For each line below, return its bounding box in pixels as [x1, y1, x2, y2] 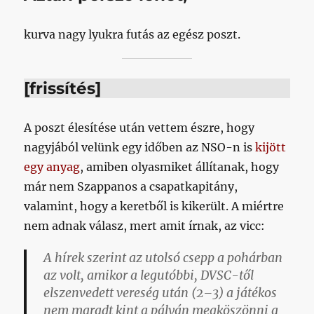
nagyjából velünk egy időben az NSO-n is [24, 140, 256, 155]
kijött [255, 140, 287, 155]
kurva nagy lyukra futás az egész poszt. [24, 27, 241, 42]
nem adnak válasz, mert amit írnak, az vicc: [24, 219, 266, 233]
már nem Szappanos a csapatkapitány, [24, 179, 238, 194]
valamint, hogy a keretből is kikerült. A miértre [24, 199, 285, 214]
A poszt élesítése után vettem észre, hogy [24, 121, 255, 135]
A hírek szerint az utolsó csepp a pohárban [43, 250, 283, 266]
